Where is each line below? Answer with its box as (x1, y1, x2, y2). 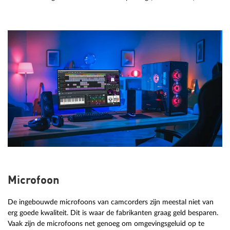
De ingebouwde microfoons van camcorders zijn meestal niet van (8, 198, 214, 206)
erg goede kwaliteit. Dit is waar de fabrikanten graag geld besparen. (8, 208, 218, 217)
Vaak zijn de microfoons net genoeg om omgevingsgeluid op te (8, 219, 204, 227)
